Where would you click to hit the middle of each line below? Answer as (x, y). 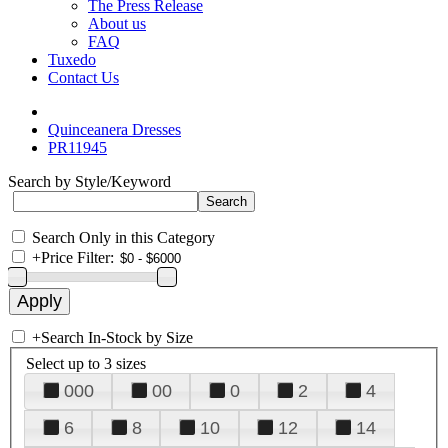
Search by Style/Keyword (89, 181)
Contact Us (83, 77)
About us (117, 23)
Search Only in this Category (123, 237)
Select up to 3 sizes (86, 363)
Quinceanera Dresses (114, 129)
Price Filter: (77, 257)
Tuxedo (72, 59)
